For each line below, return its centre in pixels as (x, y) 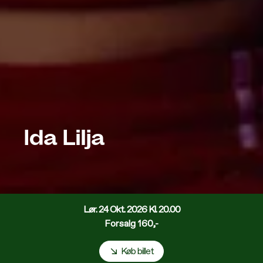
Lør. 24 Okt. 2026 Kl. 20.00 (131, 210)
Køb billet (137, 252)
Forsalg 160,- (131, 224)
